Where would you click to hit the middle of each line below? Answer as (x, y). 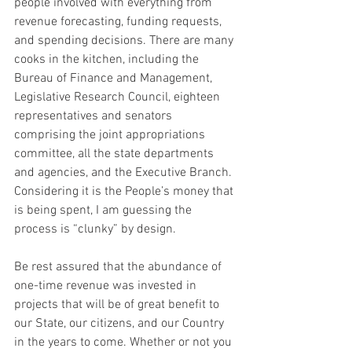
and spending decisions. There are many (125, 41)
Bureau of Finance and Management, (115, 79)
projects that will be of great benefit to (118, 305)
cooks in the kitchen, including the (108, 60)
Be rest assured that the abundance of (119, 268)
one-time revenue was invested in (107, 286)
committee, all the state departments (115, 154)
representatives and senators (95, 117)
